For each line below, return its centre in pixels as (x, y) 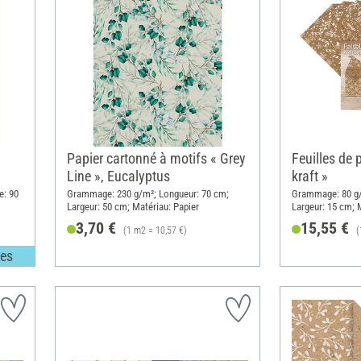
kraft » (309, 176)
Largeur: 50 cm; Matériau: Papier (133, 206)
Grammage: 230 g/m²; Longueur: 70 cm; (147, 193)
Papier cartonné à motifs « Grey (156, 158)
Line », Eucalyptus (118, 176)
